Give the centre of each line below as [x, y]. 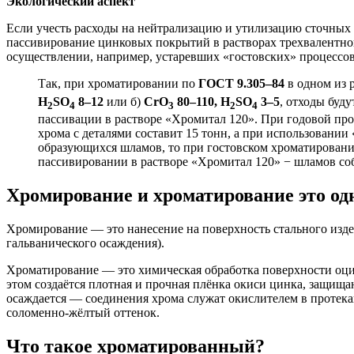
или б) [124, 101]
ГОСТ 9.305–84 [241, 84]
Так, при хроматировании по [118, 84]
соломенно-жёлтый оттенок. [83, 312]
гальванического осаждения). [85, 243]
